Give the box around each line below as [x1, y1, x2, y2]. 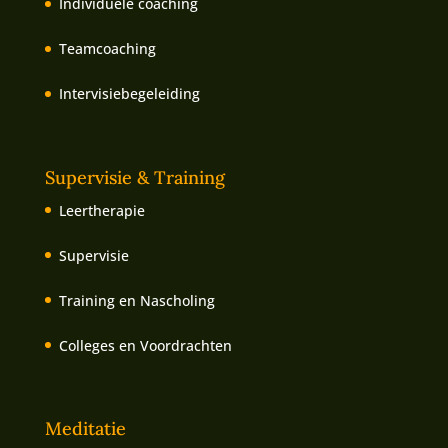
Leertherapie [58, 200, 145, 220]
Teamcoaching [58, 39, 156, 59]
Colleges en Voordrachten [58, 335, 232, 355]
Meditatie [44, 416, 126, 440]
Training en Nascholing [58, 290, 215, 310]
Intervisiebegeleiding [58, 84, 200, 104]
